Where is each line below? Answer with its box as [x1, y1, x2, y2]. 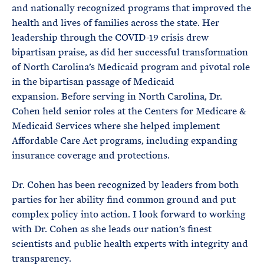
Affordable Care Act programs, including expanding [12, 134, 237, 147]
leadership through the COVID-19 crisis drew [12, 31, 209, 44]
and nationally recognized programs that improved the [12, 2, 251, 14]
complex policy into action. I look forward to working [12, 208, 246, 220]
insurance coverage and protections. [12, 149, 172, 161]
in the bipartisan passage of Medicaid [12, 75, 174, 88]
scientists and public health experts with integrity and [12, 237, 248, 250]
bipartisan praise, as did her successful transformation [12, 46, 248, 58]
